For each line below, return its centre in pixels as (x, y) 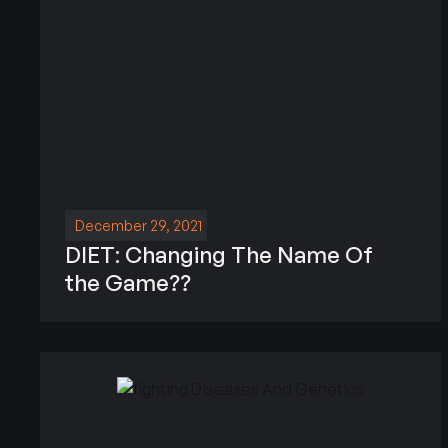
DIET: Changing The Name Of (219, 254)
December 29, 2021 (139, 225)
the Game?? (128, 282)
